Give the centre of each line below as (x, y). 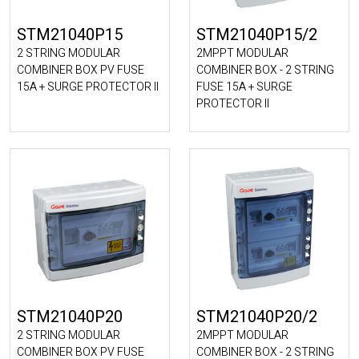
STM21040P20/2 (257, 317)
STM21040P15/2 (257, 35)
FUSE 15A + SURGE (244, 87)
